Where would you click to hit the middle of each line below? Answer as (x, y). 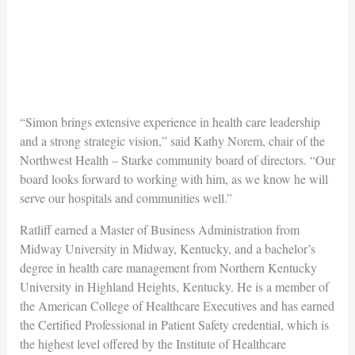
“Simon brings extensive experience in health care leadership (170, 121)
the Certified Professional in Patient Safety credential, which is (174, 324)
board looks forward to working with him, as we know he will (174, 178)
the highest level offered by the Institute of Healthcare (153, 343)
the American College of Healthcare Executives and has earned (177, 305)
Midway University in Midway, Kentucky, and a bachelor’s (167, 248)
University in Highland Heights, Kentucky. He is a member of (174, 286)
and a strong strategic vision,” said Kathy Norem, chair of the (172, 140)
